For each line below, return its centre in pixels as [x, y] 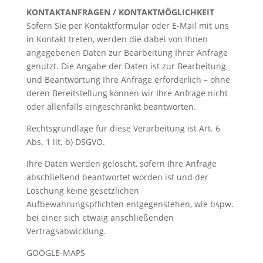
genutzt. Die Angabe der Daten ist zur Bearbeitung [126, 66]
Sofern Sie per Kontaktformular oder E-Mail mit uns [127, 26]
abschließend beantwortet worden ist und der [117, 177]
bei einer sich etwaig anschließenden [100, 218]
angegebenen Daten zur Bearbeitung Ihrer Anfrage [127, 53]
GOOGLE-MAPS [55, 253]
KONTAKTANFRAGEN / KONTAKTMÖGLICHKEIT [120, 12]
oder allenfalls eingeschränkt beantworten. [111, 107]
